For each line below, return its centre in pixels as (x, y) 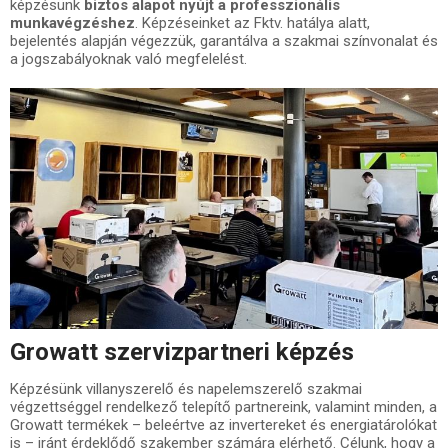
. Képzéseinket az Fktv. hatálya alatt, (252, 22)
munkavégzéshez (72, 22)
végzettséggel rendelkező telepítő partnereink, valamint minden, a (223, 406)
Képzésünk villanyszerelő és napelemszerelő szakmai (186, 388)
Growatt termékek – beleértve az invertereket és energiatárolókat (223, 424)
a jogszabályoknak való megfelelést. (128, 58)
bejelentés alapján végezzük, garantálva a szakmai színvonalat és (224, 40)
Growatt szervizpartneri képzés (182, 351)
